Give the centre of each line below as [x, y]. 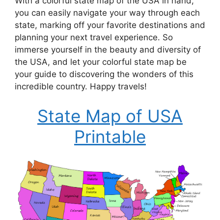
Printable [110, 136]
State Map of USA [110, 116]
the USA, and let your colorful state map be [101, 62]
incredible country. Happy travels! [81, 87]
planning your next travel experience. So [94, 38]
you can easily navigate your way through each [107, 13]
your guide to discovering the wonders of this [104, 74]
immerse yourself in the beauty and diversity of [108, 50]
